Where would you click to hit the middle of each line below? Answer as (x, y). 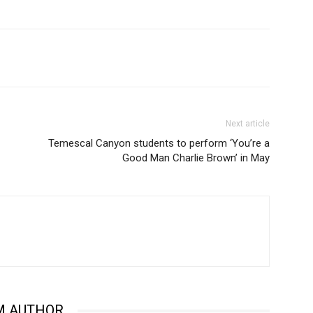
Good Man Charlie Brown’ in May (196, 158)
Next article (248, 124)
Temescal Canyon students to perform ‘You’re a (159, 144)
